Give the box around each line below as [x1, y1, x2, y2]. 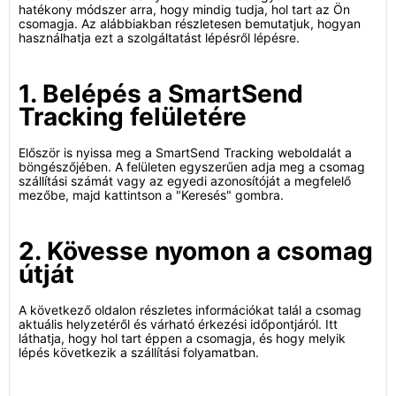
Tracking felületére [19, 102, 247, 132]
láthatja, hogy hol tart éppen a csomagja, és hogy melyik [19, 331, 346, 346]
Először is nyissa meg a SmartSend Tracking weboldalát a [19, 145, 352, 160]
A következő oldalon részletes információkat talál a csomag [19, 302, 362, 317]
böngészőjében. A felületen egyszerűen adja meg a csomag [19, 159, 365, 174]
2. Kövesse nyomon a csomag [19, 236, 373, 266]
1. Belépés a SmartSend [19, 79, 303, 109]
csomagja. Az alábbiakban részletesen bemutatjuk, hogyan [19, 16, 361, 31]
